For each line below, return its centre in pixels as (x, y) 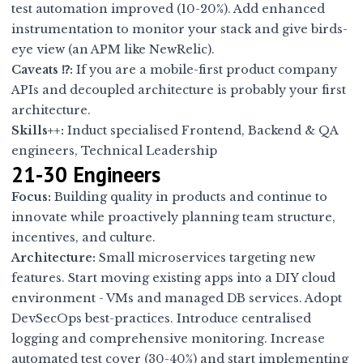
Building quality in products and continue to (190, 197)
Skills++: (38, 131)
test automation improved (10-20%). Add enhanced (169, 9)
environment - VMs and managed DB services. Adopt (177, 299)
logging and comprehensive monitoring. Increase (169, 339)
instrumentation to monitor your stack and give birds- (180, 30)
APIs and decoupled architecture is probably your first (179, 90)
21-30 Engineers (86, 175)
